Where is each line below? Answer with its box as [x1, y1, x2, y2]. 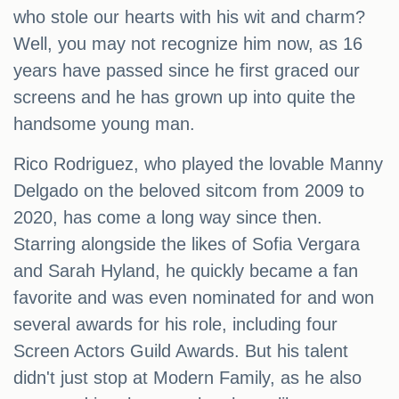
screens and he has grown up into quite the [13, 87, 355, 108]
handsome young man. [13, 114, 195, 134]
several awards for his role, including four [13, 314, 338, 335]
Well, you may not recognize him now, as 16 [13, 34, 362, 54]
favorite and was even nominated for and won [13, 288, 374, 308]
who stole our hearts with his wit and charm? [13, 7, 365, 28]
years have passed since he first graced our [13, 61, 360, 81]
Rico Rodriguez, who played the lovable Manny [13, 154, 383, 175]
